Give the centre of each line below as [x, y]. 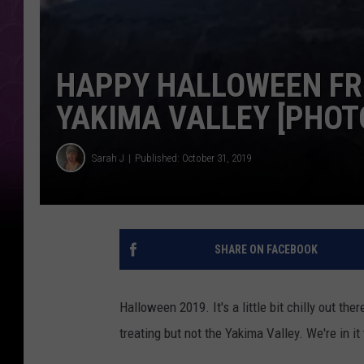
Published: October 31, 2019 [193, 158]
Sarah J [108, 158]
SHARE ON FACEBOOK [266, 250]
